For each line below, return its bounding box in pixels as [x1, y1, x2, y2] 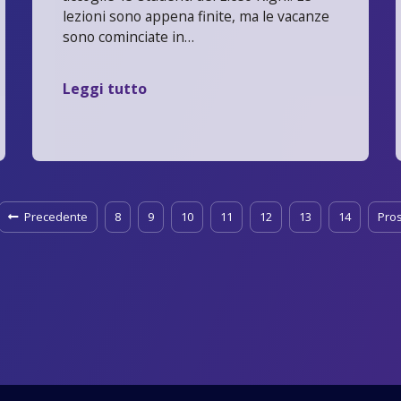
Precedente [24, 209, 88, 226]
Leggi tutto [62, 79, 147, 99]
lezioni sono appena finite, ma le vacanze [62, 5, 329, 26]
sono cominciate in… [62, 26, 194, 47]
